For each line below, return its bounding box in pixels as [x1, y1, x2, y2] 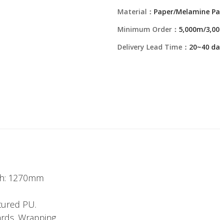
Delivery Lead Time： [117, 42, 189, 52]
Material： [117, 7, 154, 16]
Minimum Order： [117, 25, 179, 34]
